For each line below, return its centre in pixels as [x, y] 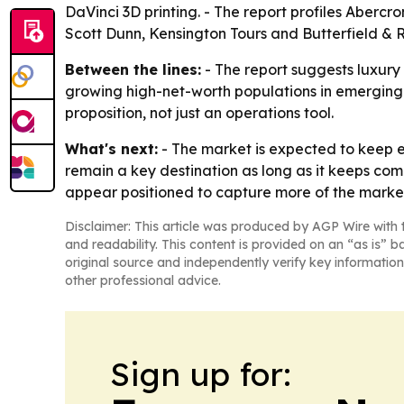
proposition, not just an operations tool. [199, 113]
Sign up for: [201, 374]
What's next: [111, 149]
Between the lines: [133, 70]
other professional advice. [143, 281]
